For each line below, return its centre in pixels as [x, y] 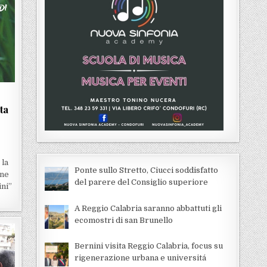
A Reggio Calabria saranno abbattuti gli [148, 208]
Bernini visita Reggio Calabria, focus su [148, 246]
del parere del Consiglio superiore [141, 182]
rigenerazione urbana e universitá [140, 258]
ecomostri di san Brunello [123, 220]
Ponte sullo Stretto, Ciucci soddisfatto [146, 170]
